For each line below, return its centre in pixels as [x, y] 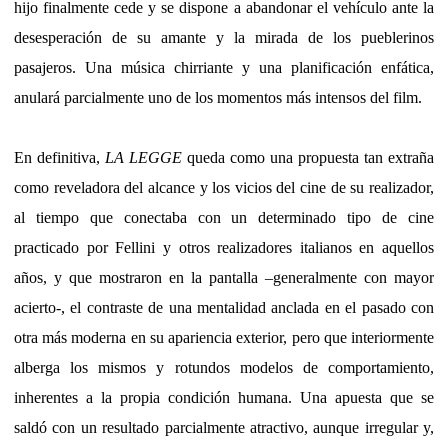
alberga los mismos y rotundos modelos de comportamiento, [224, 367]
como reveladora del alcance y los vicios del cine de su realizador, [224, 187]
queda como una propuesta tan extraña [308, 157]
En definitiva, [59, 157]
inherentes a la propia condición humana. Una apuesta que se [224, 397]
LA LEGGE [143, 157]
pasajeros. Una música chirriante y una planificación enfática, [224, 67]
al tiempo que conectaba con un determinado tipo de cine [224, 217]
